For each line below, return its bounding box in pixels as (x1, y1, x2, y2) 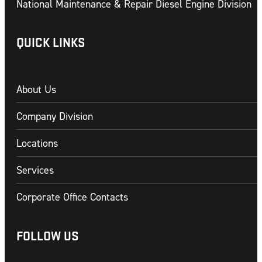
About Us (16, 83, 56, 96)
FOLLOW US (16, 227, 78, 244)
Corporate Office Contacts (16, 191, 128, 204)
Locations (16, 137, 58, 150)
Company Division (16, 110, 93, 123)
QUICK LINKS (16, 34, 85, 51)
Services (16, 164, 54, 177)
